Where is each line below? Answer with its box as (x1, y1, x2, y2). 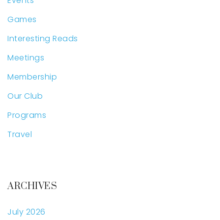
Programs (7, 110, 46, 121)
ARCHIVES (7, 180, 57, 193)
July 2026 (7, 206, 46, 218)
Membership (7, 71, 57, 83)
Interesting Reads (7, 33, 78, 45)
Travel (7, 129, 32, 140)
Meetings (7, 52, 44, 64)
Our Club (7, 90, 43, 102)
